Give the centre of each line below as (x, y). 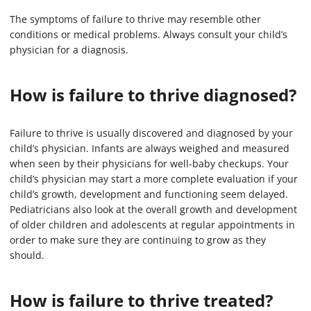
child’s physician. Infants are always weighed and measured (150, 149)
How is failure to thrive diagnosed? (153, 95)
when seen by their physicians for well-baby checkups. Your (149, 164)
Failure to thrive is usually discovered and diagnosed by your (151, 133)
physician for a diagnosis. (69, 50)
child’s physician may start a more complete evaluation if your (154, 179)
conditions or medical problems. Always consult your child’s (149, 35)
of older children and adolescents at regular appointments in (152, 225)
